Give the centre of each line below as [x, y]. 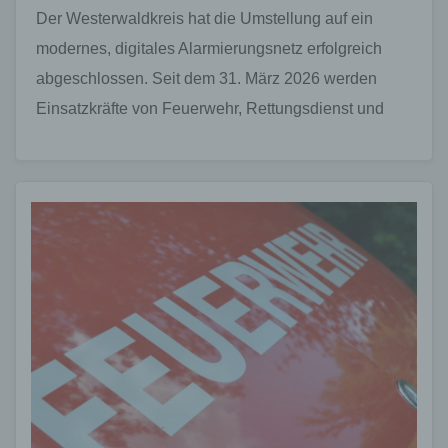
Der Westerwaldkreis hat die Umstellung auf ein [204, 18]
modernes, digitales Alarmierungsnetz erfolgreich [209, 48]
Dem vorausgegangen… [123, 168]
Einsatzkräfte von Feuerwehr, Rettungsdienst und [210, 108]
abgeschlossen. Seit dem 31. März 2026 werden [206, 78]
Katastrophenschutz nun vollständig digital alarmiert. [221, 138]
